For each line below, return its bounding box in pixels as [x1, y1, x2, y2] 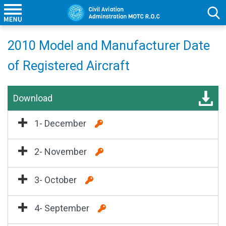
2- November [32, 146, 93, 157]
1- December [32, 118, 92, 129]
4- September [32, 203, 95, 213]
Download [13, 93, 52, 103]
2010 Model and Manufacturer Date [8, 38, 210, 53]
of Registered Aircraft [8, 58, 130, 73]
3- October [32, 175, 83, 185]
